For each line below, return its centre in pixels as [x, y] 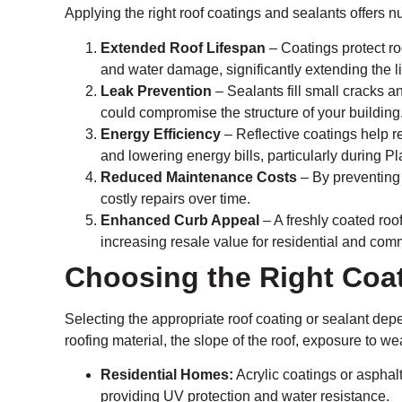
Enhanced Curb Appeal [180, 220]
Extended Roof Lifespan [183, 48]
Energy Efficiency [161, 134]
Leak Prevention [156, 91]
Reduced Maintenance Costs [199, 177]
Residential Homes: [167, 375]
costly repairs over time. [175, 198]
